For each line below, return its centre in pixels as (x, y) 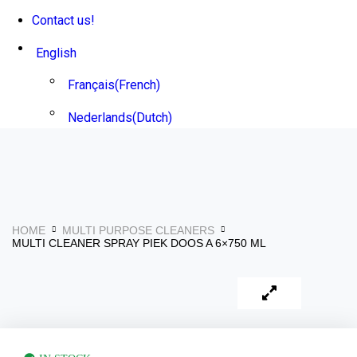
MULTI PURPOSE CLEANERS (138, 230)
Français (91, 85)
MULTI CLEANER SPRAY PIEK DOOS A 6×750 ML (139, 243)
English (56, 53)
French (137, 85)
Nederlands (100, 117)
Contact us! (63, 20)
